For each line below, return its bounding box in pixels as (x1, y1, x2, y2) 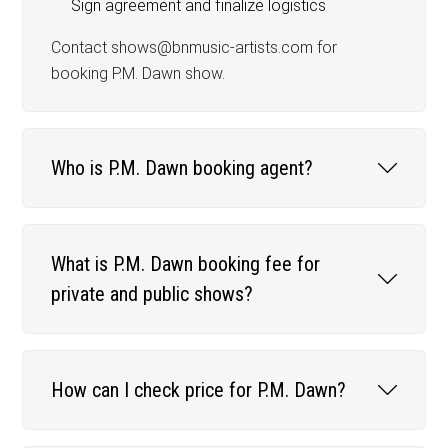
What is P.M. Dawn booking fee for (51, 251, 321, 276)
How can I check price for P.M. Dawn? (51, 377, 347, 402)
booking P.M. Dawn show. (51, 63, 226, 83)
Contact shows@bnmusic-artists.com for (51, 37, 338, 57)
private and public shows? (51, 281, 254, 306)
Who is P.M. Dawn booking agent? (51, 155, 314, 180)
